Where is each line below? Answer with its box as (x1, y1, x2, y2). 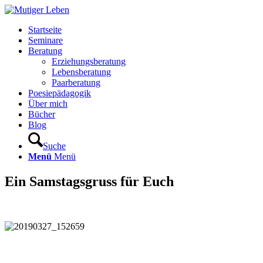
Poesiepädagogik (28, 88, 91, 98)
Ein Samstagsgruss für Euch (5, 173, 174, 189)
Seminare (28, 35, 63, 45)
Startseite (28, 25, 62, 35)
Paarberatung (52, 77, 100, 87)
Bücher (28, 109, 55, 119)
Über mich (28, 99, 68, 109)
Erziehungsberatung (52, 56, 126, 66)
